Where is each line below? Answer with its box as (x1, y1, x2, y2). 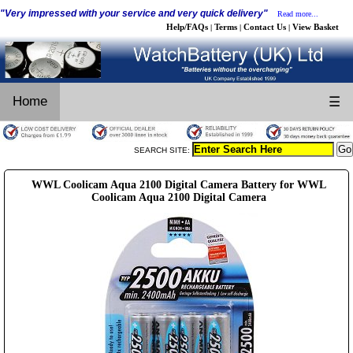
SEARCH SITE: (134, 145, 192, 154)
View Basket (292, 22, 339, 32)
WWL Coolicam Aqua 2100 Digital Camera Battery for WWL (31, 178, 326, 191)
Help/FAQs (166, 22, 208, 32)
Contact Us (243, 22, 286, 32)
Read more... (277, 9, 318, 18)
